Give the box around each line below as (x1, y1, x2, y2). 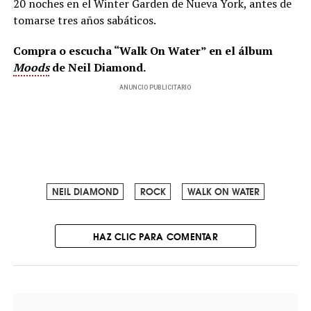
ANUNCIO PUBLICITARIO (119, 83, 192, 91)
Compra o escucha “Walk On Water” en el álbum (12, 42, 273, 58)
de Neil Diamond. (49, 59, 146, 75)
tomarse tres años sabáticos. (12, 12, 156, 28)
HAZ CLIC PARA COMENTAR (93, 228, 218, 243)
